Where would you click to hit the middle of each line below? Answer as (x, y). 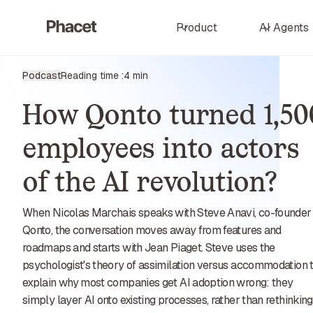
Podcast (42, 75)
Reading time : (92, 75)
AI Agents (284, 28)
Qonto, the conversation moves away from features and (152, 230)
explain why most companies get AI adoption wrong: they (158, 283)
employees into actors (161, 148)
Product (196, 28)
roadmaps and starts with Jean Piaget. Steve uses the (149, 248)
